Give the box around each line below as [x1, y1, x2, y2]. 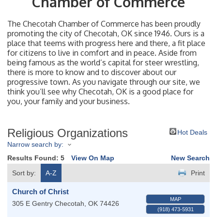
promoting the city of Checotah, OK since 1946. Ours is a [7, 28, 204, 38]
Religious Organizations [7, 126, 128, 139]
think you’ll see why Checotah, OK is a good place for [7, 86, 193, 96]
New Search [171, 154, 210, 162]
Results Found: [7, 154, 61, 162]
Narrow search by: [7, 140, 63, 148]
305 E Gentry [12, 199, 53, 207]
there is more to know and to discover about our [7, 67, 176, 77]
